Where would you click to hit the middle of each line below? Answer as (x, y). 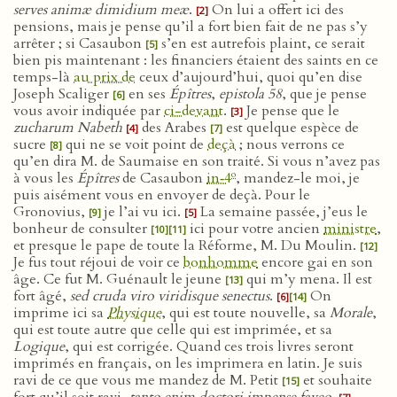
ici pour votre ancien (255, 229)
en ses (147, 94)
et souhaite (336, 380)
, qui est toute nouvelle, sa (245, 313)
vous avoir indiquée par (89, 111)
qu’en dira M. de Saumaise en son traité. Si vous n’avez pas (197, 161)
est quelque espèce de (291, 128)
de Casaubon (163, 178)
